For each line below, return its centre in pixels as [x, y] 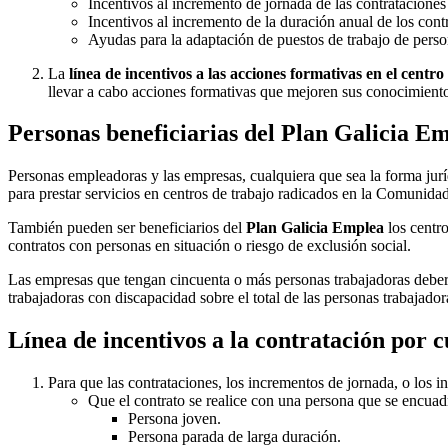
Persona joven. [174, 419]
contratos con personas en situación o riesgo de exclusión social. [209, 246]
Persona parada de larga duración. [234, 437]
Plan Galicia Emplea [315, 228]
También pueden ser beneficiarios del [127, 228]
